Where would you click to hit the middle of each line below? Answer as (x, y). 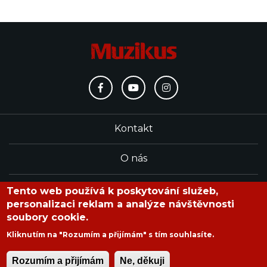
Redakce (133, 188)
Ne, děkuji (142, 261)
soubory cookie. (48, 217)
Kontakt (133, 128)
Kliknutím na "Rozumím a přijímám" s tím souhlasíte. (111, 235)
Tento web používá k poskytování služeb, (113, 191)
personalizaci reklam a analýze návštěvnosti (121, 204)
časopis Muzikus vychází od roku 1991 (133, 225)
